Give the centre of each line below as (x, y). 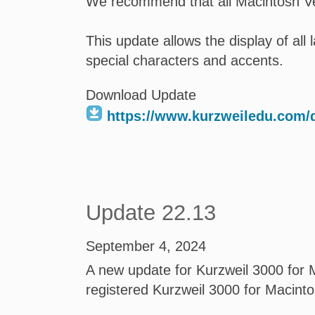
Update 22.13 (151, 213)
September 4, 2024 (146, 246)
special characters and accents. (185, 60)
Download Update (141, 95)
